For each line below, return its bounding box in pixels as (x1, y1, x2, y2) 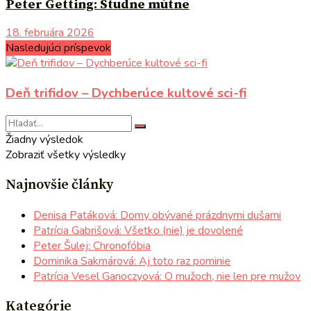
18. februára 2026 (6, 25, 94, 41)
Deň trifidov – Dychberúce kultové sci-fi (6, 84, 246, 102)
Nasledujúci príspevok (6, 40, 111, 56)
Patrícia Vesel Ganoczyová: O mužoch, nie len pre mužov (33, 268, 301, 284)
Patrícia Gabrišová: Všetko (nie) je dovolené (33, 222, 243, 238)
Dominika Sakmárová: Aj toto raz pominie (33, 253, 230, 269)
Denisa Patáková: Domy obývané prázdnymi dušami (33, 207, 281, 223)
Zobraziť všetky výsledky (6, 146, 126, 162)
